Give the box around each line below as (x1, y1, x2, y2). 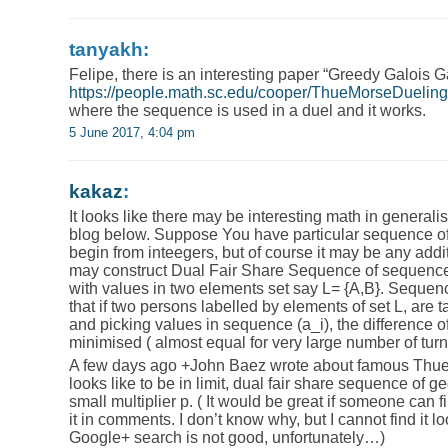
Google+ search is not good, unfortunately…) (69, 428, 385, 446)
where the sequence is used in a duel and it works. (69, 101, 426, 119)
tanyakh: (69, 38, 149, 60)
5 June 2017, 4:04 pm (69, 124, 195, 140)
